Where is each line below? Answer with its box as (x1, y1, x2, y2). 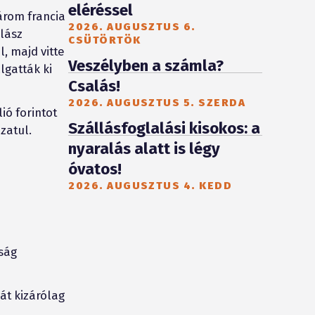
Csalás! (68, 76, 121, 96)
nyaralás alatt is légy (68, 139, 221, 158)
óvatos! (68, 159, 122, 179)
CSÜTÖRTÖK (68, 33, 141, 46)
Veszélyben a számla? (68, 56, 224, 75)
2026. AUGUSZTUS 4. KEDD (68, 179, 233, 192)
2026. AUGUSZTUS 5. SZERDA (68, 96, 246, 109)
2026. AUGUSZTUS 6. (68, 20, 196, 33)
